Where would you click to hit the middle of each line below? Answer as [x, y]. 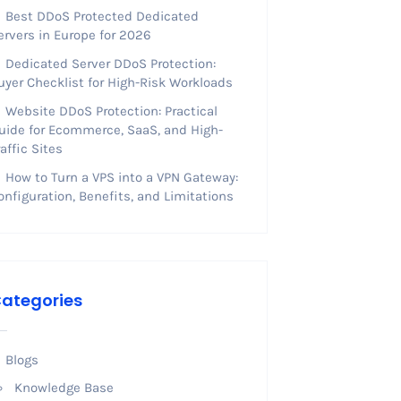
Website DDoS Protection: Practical [112, 111]
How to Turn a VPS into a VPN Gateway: [122, 177]
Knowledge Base [64, 388]
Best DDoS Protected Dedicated [102, 16]
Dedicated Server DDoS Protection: [111, 64]
